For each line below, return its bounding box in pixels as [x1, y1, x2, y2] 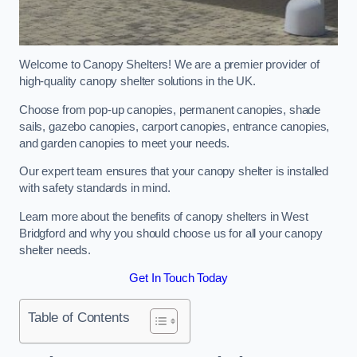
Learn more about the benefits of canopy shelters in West [19, 210, 308, 223]
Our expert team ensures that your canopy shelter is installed [19, 165, 329, 178]
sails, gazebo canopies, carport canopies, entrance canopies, [19, 120, 330, 133]
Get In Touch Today [129, 272, 228, 285]
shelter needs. [19, 243, 91, 257]
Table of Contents [28, 308, 130, 325]
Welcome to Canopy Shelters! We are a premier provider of [19, 58, 320, 72]
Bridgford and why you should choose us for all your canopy [19, 226, 323, 240]
